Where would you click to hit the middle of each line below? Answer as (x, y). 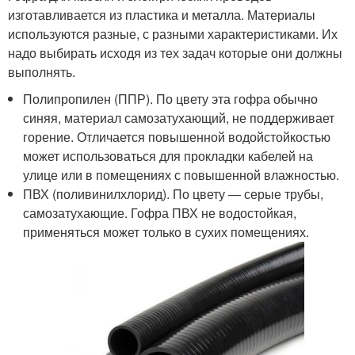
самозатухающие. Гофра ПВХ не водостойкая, (160, 213)
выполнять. (42, 72)
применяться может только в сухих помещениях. (166, 232)
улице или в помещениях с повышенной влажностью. (181, 175)
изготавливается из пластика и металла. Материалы (162, 15)
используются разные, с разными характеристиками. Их (173, 34)
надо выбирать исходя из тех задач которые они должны (175, 53)
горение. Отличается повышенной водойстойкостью (177, 137)
